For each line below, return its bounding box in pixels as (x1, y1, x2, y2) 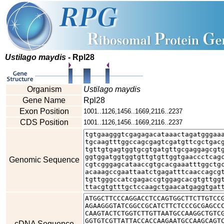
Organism (26, 85, 61, 93)
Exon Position (19, 107, 69, 115)
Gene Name (22, 96, 65, 104)
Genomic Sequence (8, 155, 79, 164)
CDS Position (19, 118, 68, 126)
